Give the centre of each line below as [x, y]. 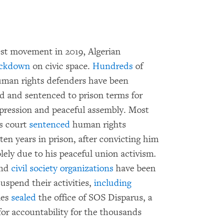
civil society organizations [62, 169]
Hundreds [113, 66]
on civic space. [61, 66]
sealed [24, 198]
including [113, 183]
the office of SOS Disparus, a [94, 198]
